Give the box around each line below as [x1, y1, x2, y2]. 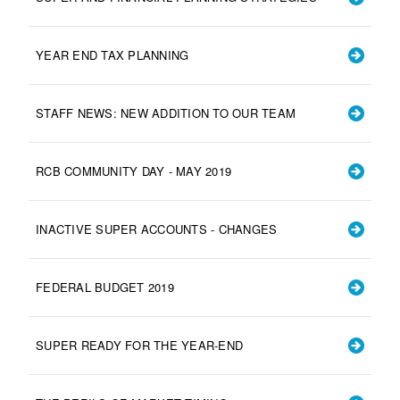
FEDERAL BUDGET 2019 [36, 278, 174, 296]
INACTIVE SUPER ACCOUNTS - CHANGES [36, 220, 278, 237]
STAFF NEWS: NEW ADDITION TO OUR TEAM [36, 104, 296, 121]
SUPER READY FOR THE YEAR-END [36, 336, 243, 354]
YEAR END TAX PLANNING [36, 46, 189, 63]
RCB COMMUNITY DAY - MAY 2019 [36, 162, 231, 179]
